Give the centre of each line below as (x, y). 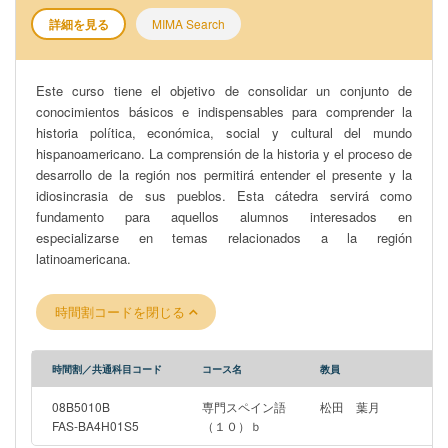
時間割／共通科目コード (107, 369)
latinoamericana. (83, 258)
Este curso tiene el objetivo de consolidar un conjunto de (224, 90)
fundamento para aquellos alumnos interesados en (224, 216)
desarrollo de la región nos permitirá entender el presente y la (224, 174)
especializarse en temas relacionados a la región (224, 237)
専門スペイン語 (244, 406)
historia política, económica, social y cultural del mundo (224, 132)
